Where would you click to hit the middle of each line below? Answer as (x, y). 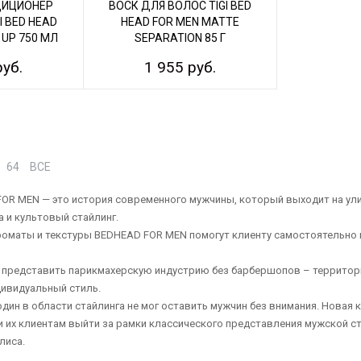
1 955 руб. (180, 67)
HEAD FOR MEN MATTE (180, 21)
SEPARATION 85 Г (180, 37)
